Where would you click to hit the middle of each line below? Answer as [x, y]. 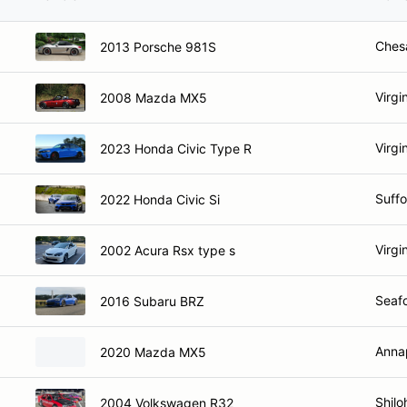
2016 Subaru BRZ [152, 301]
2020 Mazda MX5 [153, 352]
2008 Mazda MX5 [154, 97]
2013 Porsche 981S [158, 46]
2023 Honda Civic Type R [176, 148]
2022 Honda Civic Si [160, 199]
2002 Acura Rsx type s [168, 250]
